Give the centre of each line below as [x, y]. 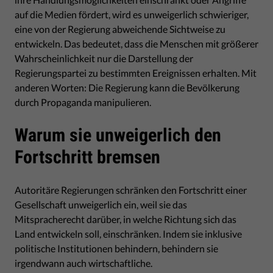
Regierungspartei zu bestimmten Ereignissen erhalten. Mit [136, 73]
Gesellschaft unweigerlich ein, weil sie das [101, 204]
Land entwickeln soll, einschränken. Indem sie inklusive [128, 233]
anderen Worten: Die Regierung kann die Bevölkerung [127, 87]
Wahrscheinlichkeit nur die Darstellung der [104, 58]
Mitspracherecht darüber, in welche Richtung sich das [126, 219]
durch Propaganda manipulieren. [83, 102]
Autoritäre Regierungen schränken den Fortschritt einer [131, 190]
